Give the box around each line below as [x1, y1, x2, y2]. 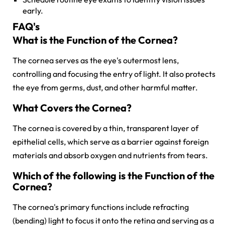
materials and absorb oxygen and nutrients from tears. [13, 150, 208, 161]
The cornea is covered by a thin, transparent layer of [13, 123, 198, 134]
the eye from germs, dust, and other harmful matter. [13, 82, 198, 93]
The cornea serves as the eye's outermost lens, [13, 55, 179, 66]
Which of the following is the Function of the [13, 169, 214, 182]
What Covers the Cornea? [13, 101, 132, 115]
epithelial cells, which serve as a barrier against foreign [13, 137, 209, 147]
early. [23, 6, 43, 16]
